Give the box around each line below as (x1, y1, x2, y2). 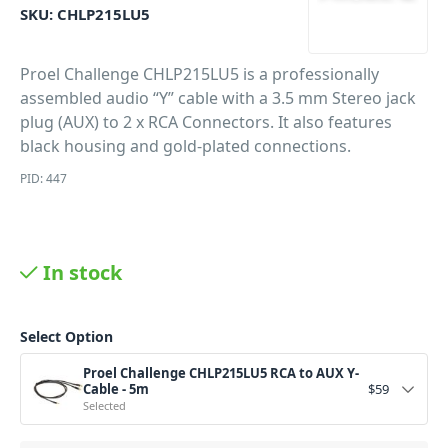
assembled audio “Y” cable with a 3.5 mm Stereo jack (20, 87, 416, 109)
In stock (43, 259, 122, 286)
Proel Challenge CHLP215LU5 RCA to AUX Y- (83, 364, 359, 382)
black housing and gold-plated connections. (20, 135, 351, 157)
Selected (83, 398, 126, 413)
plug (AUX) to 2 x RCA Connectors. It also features (20, 111, 392, 133)
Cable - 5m (83, 380, 149, 398)
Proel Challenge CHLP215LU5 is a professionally (20, 63, 379, 85)
